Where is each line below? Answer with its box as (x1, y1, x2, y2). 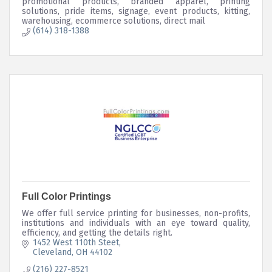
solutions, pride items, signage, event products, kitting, (22, 5, 250, 16)
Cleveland (32, 246, 72, 257)
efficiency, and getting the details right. (22, 227, 172, 238)
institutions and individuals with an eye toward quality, (22, 217, 250, 228)
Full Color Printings (22, 191, 111, 202)
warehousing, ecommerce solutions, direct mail (22, 15, 205, 26)
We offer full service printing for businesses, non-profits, (22, 208, 250, 219)
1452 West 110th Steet (32, 237, 119, 248)
